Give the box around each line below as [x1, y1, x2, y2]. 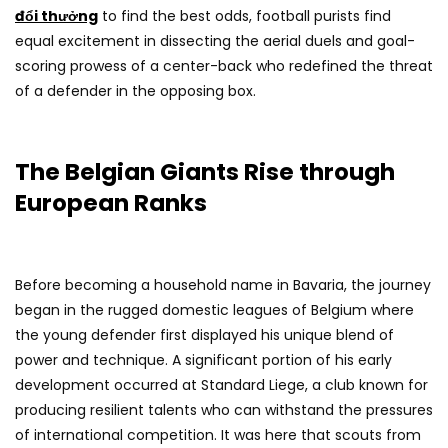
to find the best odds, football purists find [98, 6, 391, 26]
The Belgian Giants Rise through [15, 156, 395, 188]
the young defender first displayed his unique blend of [15, 325, 394, 345]
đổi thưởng [15, 6, 98, 26]
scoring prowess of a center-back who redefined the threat [15, 56, 433, 76]
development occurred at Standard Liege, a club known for [15, 375, 428, 395]
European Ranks [15, 187, 207, 219]
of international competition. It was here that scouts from [15, 425, 421, 445]
